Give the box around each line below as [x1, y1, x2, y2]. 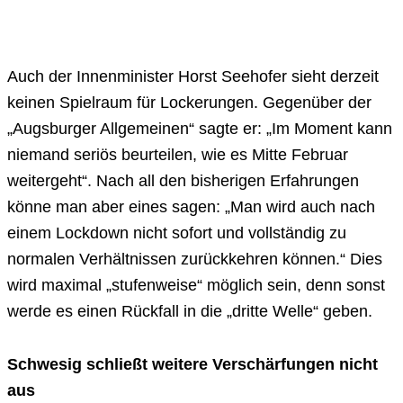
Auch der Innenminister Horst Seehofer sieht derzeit [7, 67, 379, 86]
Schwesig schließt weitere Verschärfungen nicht [7, 355, 378, 374]
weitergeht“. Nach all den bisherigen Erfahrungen [7, 172, 359, 191]
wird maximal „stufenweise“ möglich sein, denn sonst [7, 276, 385, 295]
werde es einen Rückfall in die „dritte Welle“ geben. [7, 302, 372, 321]
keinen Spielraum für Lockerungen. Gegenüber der [7, 94, 372, 112]
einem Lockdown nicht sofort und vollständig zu [7, 224, 346, 243]
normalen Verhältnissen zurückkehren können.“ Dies [7, 250, 382, 269]
